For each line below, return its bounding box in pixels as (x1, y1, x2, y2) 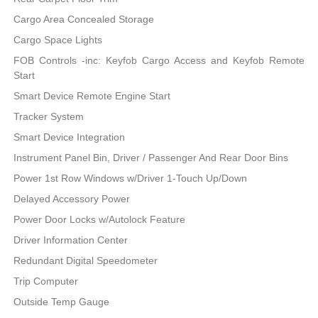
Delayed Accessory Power (13, 193, 131, 205)
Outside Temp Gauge (13, 296, 110, 308)
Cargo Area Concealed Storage (13, 13, 155, 26)
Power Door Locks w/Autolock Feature (13, 214, 186, 226)
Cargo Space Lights (13, 34, 103, 46)
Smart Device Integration (13, 131, 126, 143)
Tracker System (13, 111, 84, 123)
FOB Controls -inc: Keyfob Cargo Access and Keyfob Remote (13, 55, 305, 67)
